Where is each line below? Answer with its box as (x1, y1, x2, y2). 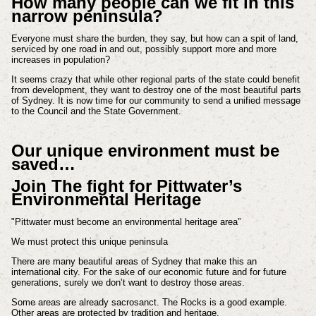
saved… (11, 154, 75, 174)
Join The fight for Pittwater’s (11, 176, 242, 196)
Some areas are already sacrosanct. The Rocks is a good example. (11, 296, 287, 308)
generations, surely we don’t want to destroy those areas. (11, 276, 248, 288)
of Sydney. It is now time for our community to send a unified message (11, 95, 300, 107)
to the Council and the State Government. (11, 106, 181, 117)
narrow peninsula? (11, 6, 163, 26)
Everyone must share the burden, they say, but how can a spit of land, (11, 33, 298, 44)
